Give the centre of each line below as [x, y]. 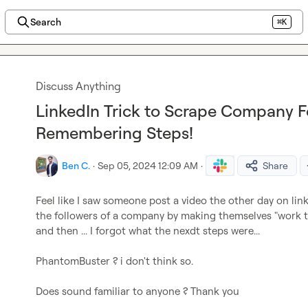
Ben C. [76, 165]
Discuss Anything [78, 86]
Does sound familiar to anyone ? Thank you [137, 291]
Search [45, 22]
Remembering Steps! [114, 133]
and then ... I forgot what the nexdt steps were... [148, 231]
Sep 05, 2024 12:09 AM [148, 165]
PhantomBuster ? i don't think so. [114, 261]
